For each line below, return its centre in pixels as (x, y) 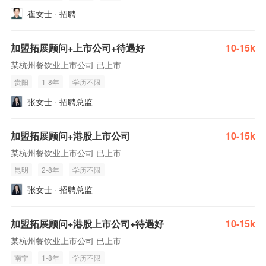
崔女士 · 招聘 (52, 14)
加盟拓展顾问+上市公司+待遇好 (78, 48)
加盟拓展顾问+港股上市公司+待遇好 (87, 224)
